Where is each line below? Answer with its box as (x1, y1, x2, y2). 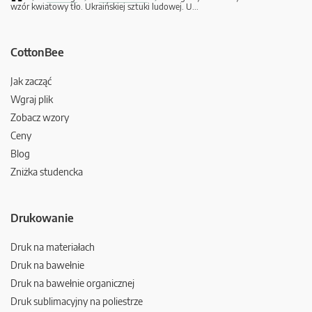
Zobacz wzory (10, 111, 69, 124)
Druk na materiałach (10, 241, 95, 253)
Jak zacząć (10, 75, 52, 88)
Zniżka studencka (10, 166, 83, 178)
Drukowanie (10, 211, 74, 226)
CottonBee (10, 45, 64, 60)
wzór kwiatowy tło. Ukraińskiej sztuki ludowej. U (10, 1, 192, 13)
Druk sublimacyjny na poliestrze (10, 295, 143, 308)
